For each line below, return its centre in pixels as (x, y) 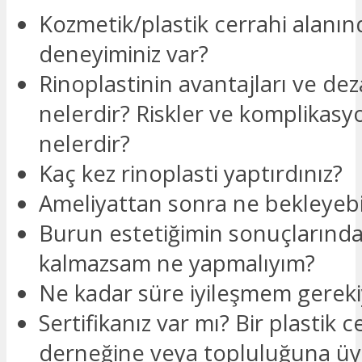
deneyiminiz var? (124, 54)
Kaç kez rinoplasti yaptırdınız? (191, 174)
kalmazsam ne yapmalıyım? (177, 263)
